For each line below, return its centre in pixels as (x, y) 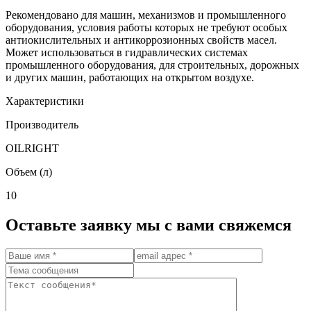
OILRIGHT (32, 149)
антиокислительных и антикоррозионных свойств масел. (141, 40)
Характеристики (45, 101)
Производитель (42, 125)
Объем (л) (29, 172)
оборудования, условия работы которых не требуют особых (146, 28)
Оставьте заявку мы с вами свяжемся (149, 225)
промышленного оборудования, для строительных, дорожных (152, 65)
